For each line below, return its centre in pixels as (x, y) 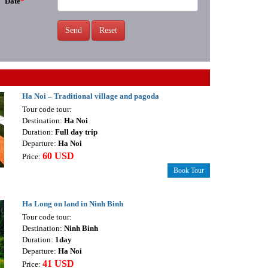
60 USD (58, 156)
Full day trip (76, 132)
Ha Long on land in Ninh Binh (72, 204)
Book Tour (188, 171)
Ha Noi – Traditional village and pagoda (90, 96)
